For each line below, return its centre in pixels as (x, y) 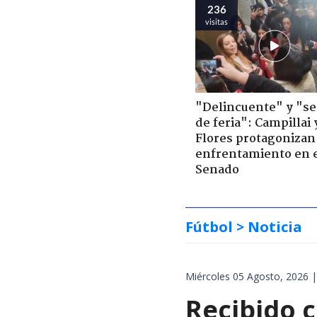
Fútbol (209, 226)
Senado (217, 170)
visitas (217, 21)
